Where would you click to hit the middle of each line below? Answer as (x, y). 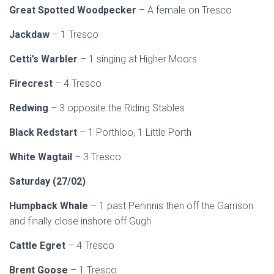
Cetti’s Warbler (45, 59)
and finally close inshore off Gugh (80, 221)
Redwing (30, 108)
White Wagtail (42, 157)
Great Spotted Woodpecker (74, 10)
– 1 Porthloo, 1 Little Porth (135, 132)
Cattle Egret (39, 246)
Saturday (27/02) (47, 181)
